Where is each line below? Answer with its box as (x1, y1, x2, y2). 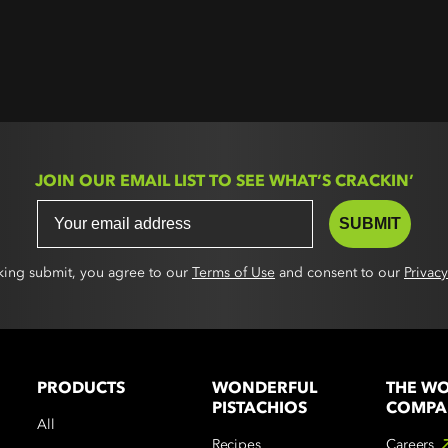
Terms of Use (192, 264, 275, 281)
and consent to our (275, 264, 404, 281)
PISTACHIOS (211, 397, 307, 417)
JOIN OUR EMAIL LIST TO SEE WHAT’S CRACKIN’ (34, 170, 414, 190)
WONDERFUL (211, 377, 317, 397)
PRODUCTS (36, 377, 125, 397)
